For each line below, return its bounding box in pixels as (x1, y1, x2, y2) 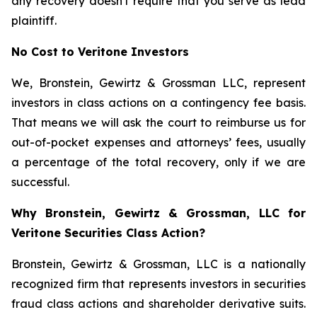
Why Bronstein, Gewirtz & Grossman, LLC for (11, 206, 306, 220)
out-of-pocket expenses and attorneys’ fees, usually (11, 135, 306, 149)
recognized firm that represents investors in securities (11, 277, 306, 291)
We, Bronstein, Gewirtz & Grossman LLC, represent (11, 76, 306, 90)
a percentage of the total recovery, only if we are (11, 155, 306, 169)
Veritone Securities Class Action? (11, 226, 205, 240)
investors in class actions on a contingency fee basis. (11, 96, 306, 110)
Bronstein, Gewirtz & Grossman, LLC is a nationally (11, 257, 306, 271)
